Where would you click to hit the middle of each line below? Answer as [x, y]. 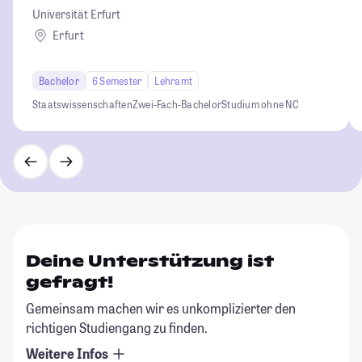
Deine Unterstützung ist [150, 261]
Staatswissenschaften [82, 104]
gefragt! [69, 282]
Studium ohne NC [260, 104]
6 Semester [117, 80]
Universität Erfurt [76, 14]
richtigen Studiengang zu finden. [117, 327]
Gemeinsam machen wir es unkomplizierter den [161, 308]
